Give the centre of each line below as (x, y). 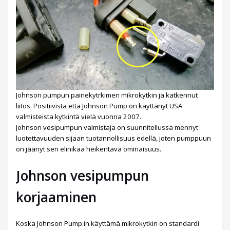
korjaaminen (56, 197)
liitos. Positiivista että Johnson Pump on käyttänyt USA (99, 106)
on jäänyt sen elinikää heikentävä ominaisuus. (89, 149)
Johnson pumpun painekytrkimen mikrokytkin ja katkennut (107, 95)
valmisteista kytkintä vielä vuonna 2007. (79, 116)
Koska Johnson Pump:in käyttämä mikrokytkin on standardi (108, 223)
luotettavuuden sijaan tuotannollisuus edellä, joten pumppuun (113, 138)
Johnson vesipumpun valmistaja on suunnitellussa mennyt (107, 127)
